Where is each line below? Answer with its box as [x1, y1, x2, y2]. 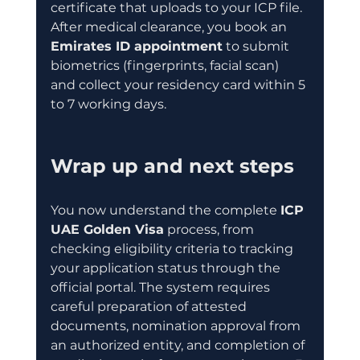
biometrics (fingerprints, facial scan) [50, 57, 282, 73]
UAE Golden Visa [50, 221, 164, 237]
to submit [222, 38, 292, 54]
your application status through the [50, 260, 284, 276]
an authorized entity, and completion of [50, 337, 308, 353]
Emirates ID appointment [50, 38, 223, 54]
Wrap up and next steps [50, 153, 294, 178]
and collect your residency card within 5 [50, 76, 309, 92]
